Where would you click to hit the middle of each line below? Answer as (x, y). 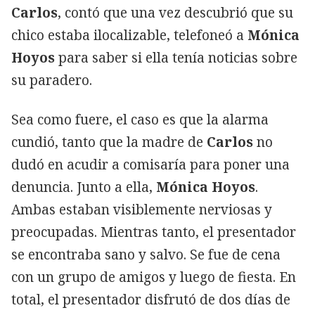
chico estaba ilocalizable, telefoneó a (129, 35)
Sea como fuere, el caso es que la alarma (140, 119)
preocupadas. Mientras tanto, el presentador (154, 232)
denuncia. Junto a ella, (84, 187)
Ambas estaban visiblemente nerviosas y (142, 209)
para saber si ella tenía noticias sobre (176, 57)
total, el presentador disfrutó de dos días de (151, 299)
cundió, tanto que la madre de (109, 142)
